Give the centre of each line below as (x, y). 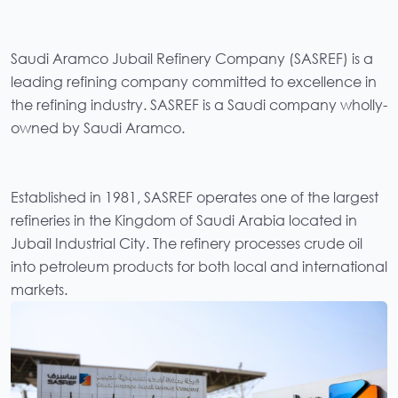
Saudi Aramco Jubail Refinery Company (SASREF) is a (192, 59)
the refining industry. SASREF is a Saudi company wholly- (199, 105)
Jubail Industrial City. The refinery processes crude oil (187, 243)
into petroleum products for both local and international (199, 267)
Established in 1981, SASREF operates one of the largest (195, 197)
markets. (39, 290)
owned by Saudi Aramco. (98, 128)
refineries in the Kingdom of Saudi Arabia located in (184, 220)
